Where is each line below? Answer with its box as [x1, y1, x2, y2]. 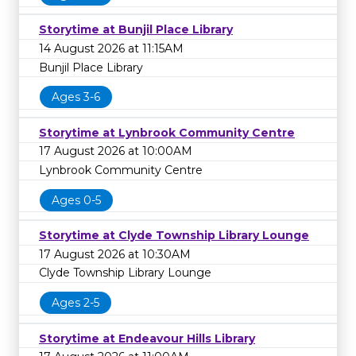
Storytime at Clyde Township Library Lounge [39, 228, 309, 243]
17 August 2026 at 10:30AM [39, 246, 191, 261]
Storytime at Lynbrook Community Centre [39, 125, 295, 140]
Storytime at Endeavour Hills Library [39, 331, 255, 346]
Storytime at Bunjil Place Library [39, 22, 233, 37]
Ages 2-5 [52, 295, 99, 310]
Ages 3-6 [52, 90, 100, 105]
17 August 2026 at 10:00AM [39, 144, 192, 159]
